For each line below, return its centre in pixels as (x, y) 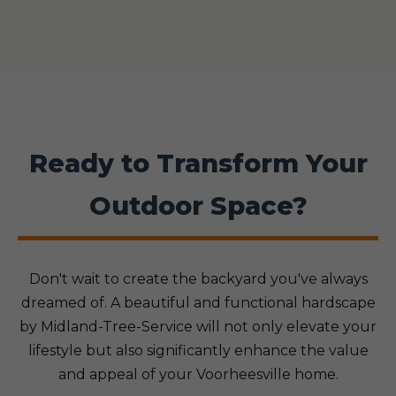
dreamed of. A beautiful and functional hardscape (198, 303)
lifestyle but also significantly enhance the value (198, 350)
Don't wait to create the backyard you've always (198, 279)
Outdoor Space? (198, 206)
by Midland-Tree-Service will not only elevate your (198, 327)
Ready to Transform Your (198, 163)
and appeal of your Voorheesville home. (198, 374)
